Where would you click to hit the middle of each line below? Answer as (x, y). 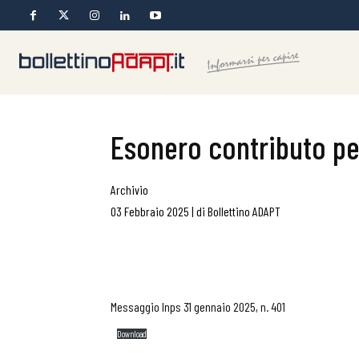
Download (132, 334)
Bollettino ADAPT (244, 211)
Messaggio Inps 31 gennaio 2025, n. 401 (198, 307)
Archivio (129, 190)
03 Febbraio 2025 (150, 211)
